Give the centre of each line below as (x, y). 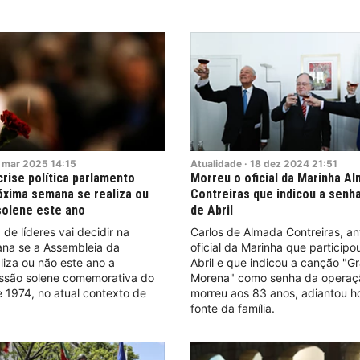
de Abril (212, 210)
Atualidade (217, 163)
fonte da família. (233, 308)
